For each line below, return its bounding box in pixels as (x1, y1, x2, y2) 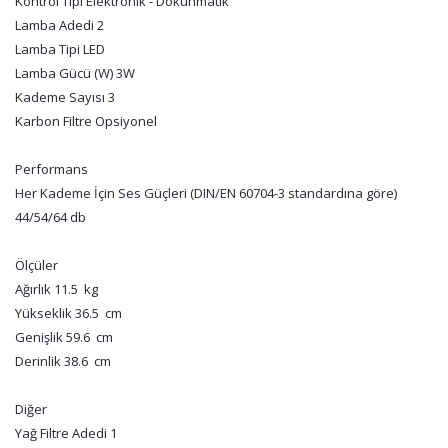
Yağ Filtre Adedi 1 (15, 424, 117, 442)
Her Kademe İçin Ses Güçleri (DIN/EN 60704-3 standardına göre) (15, 184, 397, 202)
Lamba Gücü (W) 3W (15, 64, 135, 82)
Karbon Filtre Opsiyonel (15, 112, 157, 130)
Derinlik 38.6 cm (15, 352, 111, 370)
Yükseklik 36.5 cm (15, 304, 122, 322)
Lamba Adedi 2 (15, 16, 104, 34)
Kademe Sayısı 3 (15, 88, 115, 106)
